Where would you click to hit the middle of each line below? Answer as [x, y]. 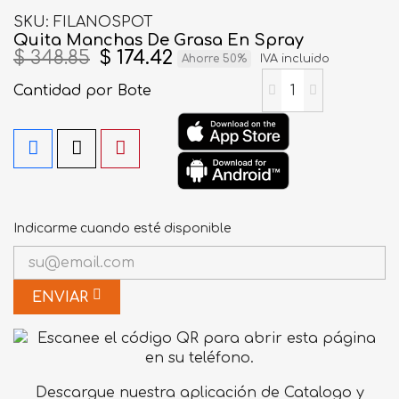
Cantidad [49, 90]
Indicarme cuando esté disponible [122, 228]
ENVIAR [62, 297]
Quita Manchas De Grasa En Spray [159, 40]
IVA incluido [295, 58]
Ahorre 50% [214, 58]
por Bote [118, 90]
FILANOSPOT [103, 22]
